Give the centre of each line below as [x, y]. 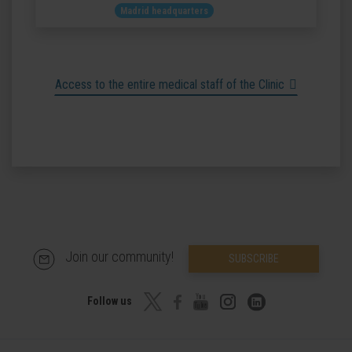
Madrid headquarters [164, 11]
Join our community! [121, 257]
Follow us [110, 301]
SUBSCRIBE [254, 258]
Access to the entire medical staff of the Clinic [170, 84]
